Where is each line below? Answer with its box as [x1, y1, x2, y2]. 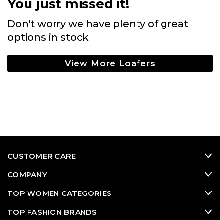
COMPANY [7, 169, 47, 179]
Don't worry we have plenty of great [7, 17, 188, 29]
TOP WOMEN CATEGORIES [7, 188, 111, 198]
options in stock [7, 31, 89, 43]
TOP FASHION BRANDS [7, 207, 97, 217]
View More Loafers [64, 58, 156, 68]
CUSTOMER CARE [7, 151, 76, 161]
